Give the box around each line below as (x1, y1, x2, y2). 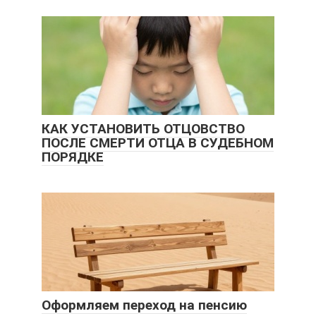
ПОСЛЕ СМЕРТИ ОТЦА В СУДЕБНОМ (42, 134, 274, 151)
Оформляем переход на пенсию (42, 296, 247, 313)
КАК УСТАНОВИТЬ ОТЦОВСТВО (42, 120, 245, 137)
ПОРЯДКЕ (42, 148, 104, 165)
